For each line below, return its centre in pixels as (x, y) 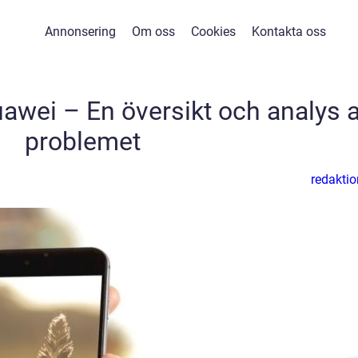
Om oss (153, 32)
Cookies (213, 32)
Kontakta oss (289, 32)
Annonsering (80, 32)
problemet (82, 141)
